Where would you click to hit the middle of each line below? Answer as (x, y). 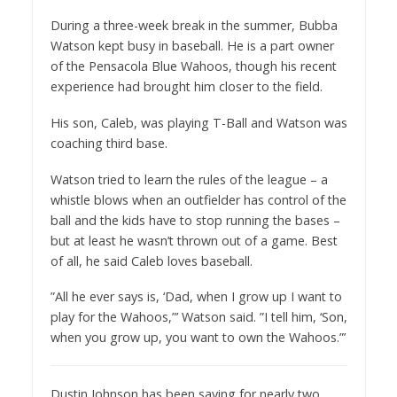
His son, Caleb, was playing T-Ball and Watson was (198, 122)
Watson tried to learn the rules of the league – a (189, 179)
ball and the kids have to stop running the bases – (195, 220)
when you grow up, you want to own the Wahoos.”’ (198, 338)
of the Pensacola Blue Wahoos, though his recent (193, 66)
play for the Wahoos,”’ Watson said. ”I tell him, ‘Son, (198, 317)
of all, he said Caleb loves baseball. (151, 261)
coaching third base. (109, 143)
